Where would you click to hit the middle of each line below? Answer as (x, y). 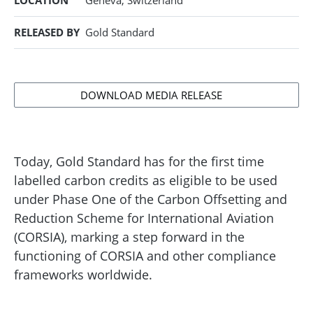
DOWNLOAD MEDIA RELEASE (151, 95)
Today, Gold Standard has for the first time (139, 161)
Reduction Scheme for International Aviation (144, 218)
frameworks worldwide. (83, 275)
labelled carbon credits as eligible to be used (146, 180)
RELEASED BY (47, 32)
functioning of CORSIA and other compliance (145, 256)
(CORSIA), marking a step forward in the (129, 237)
